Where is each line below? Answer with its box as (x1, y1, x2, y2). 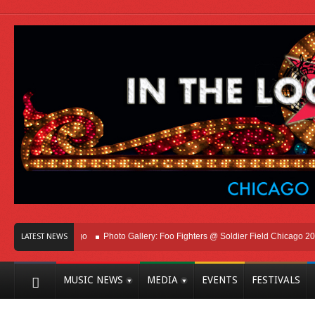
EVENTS (202, 274, 238, 285)
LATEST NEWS (20, 231, 67, 241)
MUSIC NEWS (63, 274, 123, 285)
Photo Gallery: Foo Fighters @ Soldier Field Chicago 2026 (76, 231, 297, 241)
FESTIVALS (252, 274, 300, 285)
